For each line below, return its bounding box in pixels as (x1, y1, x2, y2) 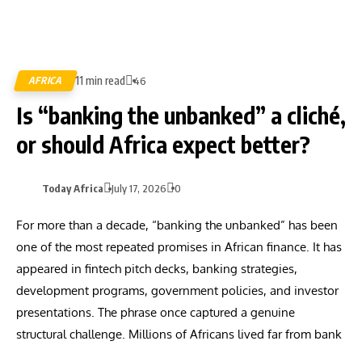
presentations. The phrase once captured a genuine (16, 305, 295, 320)
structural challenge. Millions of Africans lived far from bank (16, 326, 342, 342)
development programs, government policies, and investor (16, 283, 339, 298)
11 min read (75, 74, 125, 87)
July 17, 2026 (112, 182, 166, 195)
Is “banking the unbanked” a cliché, (16, 101, 346, 129)
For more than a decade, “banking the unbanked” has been (16, 217, 338, 233)
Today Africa (42, 182, 103, 195)
